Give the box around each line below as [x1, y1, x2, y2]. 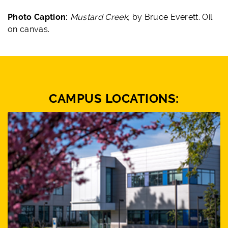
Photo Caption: [8, 12, 70, 22]
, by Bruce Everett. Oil [127, 12, 213, 22]
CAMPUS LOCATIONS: [49, 91, 179, 106]
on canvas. [8, 24, 50, 35]
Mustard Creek [70, 12, 128, 22]
